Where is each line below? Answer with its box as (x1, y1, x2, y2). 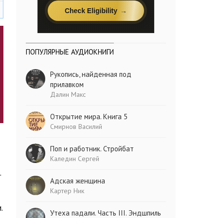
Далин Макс (50, 90, 86, 99)
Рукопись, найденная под (50, 70, 132, 79)
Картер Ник (50, 186, 85, 195)
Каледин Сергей (50, 154, 100, 163)
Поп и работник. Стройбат (50, 144, 134, 153)
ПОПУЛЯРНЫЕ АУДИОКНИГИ (26, 47, 114, 56)
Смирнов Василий (50, 122, 103, 131)
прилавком (50, 80, 84, 89)
